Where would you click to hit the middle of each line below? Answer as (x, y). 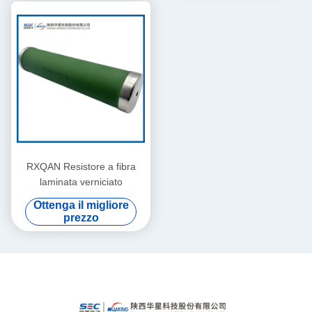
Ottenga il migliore (81, 205)
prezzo (81, 218)
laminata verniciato (81, 182)
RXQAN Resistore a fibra (81, 167)
